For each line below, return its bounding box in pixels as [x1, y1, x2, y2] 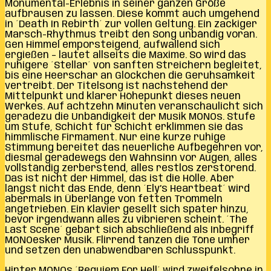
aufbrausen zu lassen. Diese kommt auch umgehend [5, 8, 260, 19]
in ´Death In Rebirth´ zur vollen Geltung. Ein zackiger [5, 19, 257, 30]
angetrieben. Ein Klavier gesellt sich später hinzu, [5, 204, 249, 215]
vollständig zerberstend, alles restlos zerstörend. [5, 163, 256, 174]
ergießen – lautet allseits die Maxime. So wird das [5, 50, 246, 60]
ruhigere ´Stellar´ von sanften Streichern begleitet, [5, 60, 262, 71]
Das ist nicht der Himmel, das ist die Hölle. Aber [5, 173, 234, 184]
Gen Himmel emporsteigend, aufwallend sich [5, 39, 220, 50]
